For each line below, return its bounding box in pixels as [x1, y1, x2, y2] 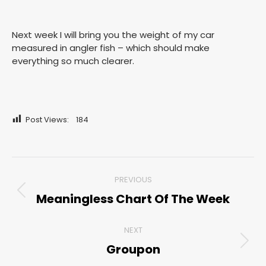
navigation [12, 185, 98, 206]
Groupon [106, 241, 160, 258]
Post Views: [26, 114, 69, 125]
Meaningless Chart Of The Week [36, 191, 230, 207]
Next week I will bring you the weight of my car [12, 28, 214, 41]
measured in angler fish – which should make [12, 42, 210, 54]
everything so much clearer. [12, 55, 134, 67]
